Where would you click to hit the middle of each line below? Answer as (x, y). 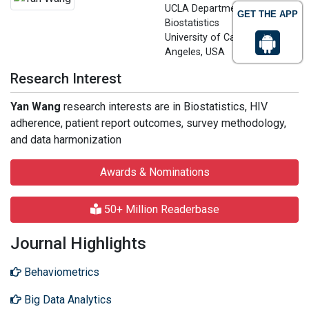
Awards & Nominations (154, 172)
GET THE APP (268, 14)
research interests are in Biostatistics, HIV (166, 107)
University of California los (223, 38)
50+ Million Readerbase (160, 209)
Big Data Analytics (67, 300)
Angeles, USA (195, 52)
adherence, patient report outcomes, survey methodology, (148, 123)
